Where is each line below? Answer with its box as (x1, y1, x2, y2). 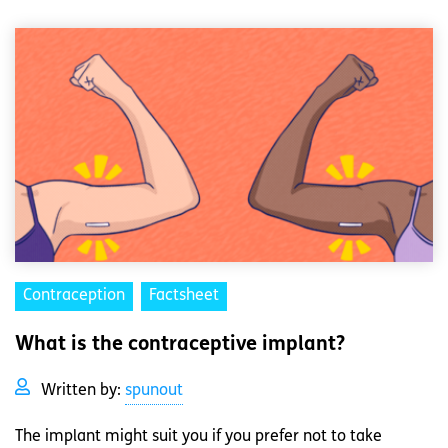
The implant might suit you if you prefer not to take (15, 429, 382, 446)
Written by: (41, 383, 125, 400)
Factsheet (149, 288, 219, 305)
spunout (125, 383, 183, 400)
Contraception (23, 288, 125, 305)
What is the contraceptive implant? (15, 335, 345, 356)
